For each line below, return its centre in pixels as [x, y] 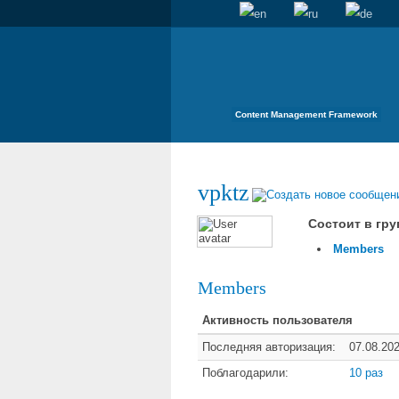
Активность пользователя [277, 320]
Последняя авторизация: [269, 346]
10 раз [366, 372]
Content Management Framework [306, 114]
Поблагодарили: [245, 372]
